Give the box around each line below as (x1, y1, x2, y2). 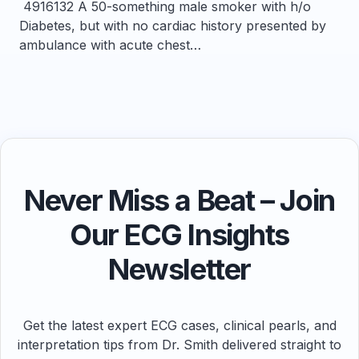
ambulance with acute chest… (19, 37, 201, 53)
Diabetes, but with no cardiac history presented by (19, 18, 326, 34)
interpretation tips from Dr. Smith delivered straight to (18, 337, 341, 353)
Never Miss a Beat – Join (24, 183, 335, 218)
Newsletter (108, 252, 251, 287)
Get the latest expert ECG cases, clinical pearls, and (22, 317, 337, 333)
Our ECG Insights (70, 217, 289, 252)
